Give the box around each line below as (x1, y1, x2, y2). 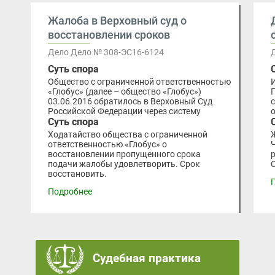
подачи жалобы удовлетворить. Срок (47, 159, 200, 169)
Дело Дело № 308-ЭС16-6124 (47, 47, 164, 58)
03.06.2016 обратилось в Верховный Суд (47, 96, 212, 107)
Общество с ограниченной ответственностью (47, 77, 231, 87)
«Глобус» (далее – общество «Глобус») (47, 87, 201, 97)
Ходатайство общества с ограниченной (47, 130, 207, 140)
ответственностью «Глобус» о (47, 139, 167, 150)
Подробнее (47, 187, 92, 197)
